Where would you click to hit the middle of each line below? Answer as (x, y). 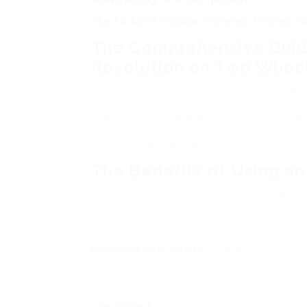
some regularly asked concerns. (171, 144)
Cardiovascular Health (147, 249)
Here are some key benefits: (162, 206)
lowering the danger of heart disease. (186, 263)
